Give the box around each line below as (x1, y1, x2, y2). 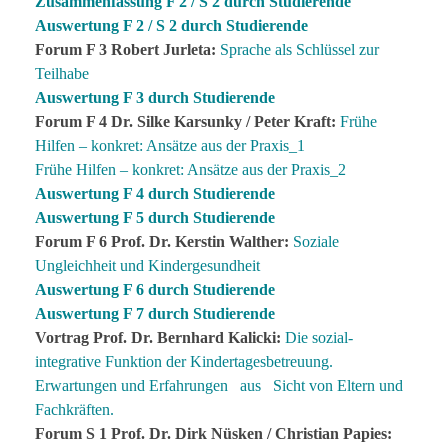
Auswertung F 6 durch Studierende (35, 280, 275, 298)
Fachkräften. (35, 400, 134, 418)
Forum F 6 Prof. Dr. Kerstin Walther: (35, 232, 293, 250)
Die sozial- (285, 328, 353, 346)
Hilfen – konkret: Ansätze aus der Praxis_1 (35, 136, 305, 154)
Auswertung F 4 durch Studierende (35, 184, 275, 202)
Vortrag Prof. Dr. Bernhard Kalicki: (35, 328, 281, 346)
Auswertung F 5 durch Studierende (35, 208, 275, 226)
